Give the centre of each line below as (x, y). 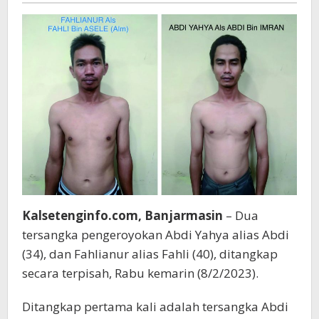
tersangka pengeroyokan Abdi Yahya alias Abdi (156, 234)
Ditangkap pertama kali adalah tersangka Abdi (155, 306)
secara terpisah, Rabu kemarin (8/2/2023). (140, 273)
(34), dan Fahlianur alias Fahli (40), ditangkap (150, 253)
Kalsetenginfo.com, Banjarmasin (122, 215)
